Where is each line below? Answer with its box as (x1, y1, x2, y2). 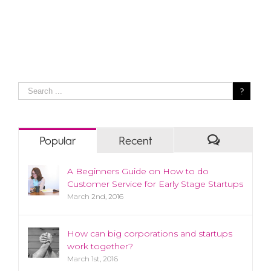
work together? (67, 241, 133, 252)
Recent (118, 136, 152, 148)
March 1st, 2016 (67, 254, 118, 264)
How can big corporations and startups (67, 228, 232, 240)
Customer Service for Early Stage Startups (67, 178, 243, 190)
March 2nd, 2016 (67, 192, 123, 201)
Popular (39, 136, 76, 148)
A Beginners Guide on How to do (67, 166, 209, 177)
